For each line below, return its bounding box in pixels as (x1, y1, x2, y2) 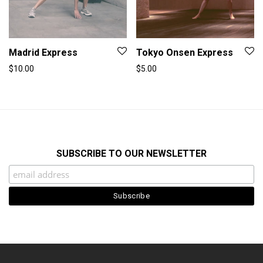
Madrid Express (9, 47, 77, 58)
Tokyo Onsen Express (136, 47, 233, 58)
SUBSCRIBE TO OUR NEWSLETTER (56, 148, 207, 160)
